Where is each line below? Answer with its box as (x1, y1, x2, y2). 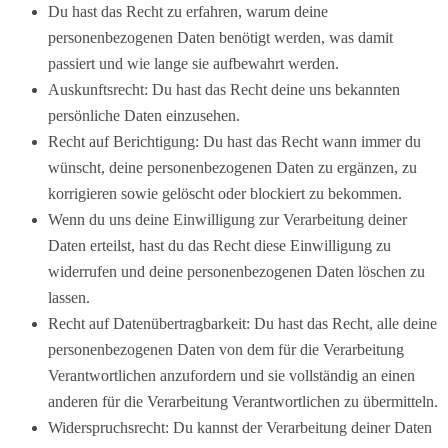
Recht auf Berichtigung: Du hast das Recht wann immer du (48, 132, 421, 150)
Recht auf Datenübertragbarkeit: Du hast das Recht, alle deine (48, 314, 437, 332)
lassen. (48, 288, 90, 306)
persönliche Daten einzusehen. (48, 106, 240, 124)
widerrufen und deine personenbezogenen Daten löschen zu (48, 262, 425, 280)
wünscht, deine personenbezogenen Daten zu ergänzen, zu (48, 158, 417, 176)
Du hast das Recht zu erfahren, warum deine (48, 2, 328, 20)
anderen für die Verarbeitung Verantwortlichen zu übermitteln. (48, 392, 438, 410)
